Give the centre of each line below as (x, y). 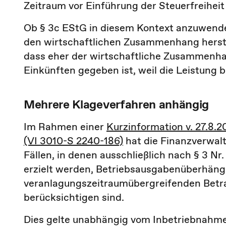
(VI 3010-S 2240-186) (73, 141)
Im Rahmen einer (65, 127)
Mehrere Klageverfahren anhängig (117, 104)
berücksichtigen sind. (74, 197)
